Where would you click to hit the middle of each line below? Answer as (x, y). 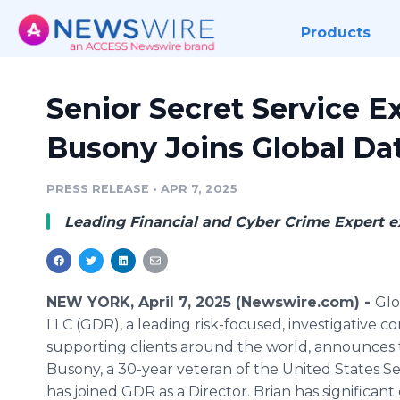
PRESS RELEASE (98, 189)
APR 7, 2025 (199, 189)
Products (335, 33)
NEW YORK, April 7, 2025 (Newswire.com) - (211, 302)
